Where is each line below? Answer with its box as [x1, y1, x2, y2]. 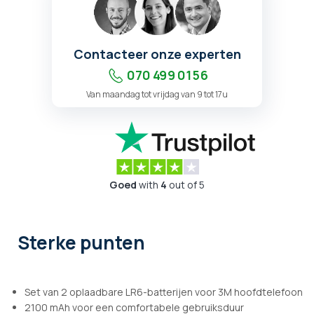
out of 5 [167, 178, 205, 192]
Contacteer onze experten [73, 46, 241, 62]
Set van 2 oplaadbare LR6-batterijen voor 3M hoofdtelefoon [25, 285, 303, 299]
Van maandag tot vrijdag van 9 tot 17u [86, 88, 228, 100]
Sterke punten [18, 230, 145, 256]
